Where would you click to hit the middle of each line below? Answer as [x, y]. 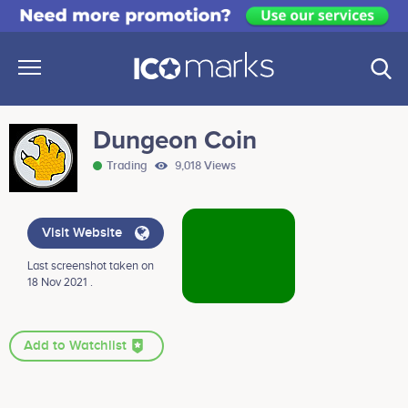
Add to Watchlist [77, 347]
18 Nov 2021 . [60, 283]
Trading [128, 166]
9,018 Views [204, 166]
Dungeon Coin [175, 141]
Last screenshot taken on [91, 266]
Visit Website [84, 234]
